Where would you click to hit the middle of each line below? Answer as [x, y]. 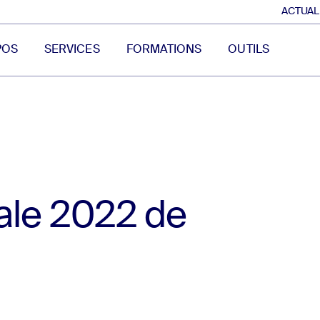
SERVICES [72, 50]
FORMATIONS [164, 50]
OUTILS [249, 50]
